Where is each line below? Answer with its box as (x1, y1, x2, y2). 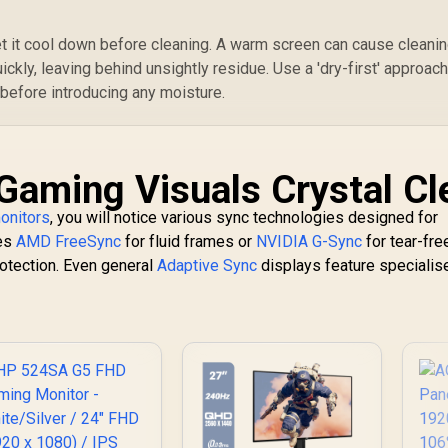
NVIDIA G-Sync (256, 231, 363, 251)
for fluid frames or (121, 231, 257, 251)
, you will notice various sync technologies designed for (50, 207, 439, 227)
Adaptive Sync (157, 255, 258, 275)
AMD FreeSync (16, 231, 122, 251)
